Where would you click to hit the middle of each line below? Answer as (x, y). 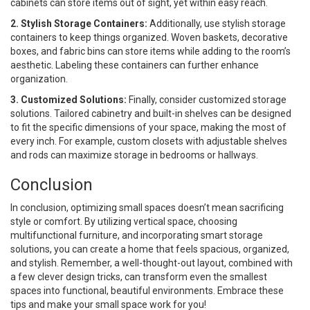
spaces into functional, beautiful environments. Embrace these (147, 291)
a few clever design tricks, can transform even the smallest (139, 277)
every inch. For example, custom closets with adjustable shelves (149, 142)
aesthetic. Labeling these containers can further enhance (135, 65)
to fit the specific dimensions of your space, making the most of (148, 128)
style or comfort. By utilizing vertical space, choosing (124, 222)
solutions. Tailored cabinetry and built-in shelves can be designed (151, 114)
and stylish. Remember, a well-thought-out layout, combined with (152, 263)
